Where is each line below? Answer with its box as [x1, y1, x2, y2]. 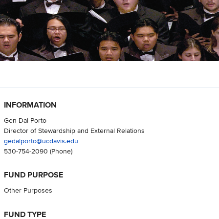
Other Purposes [3, 185, 52, 196]
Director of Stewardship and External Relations [3, 125, 145, 136]
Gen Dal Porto [3, 115, 46, 126]
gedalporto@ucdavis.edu [3, 135, 78, 146]
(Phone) [47, 146, 72, 156]
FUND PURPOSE [3, 169, 63, 181]
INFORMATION [3, 99, 57, 111]
